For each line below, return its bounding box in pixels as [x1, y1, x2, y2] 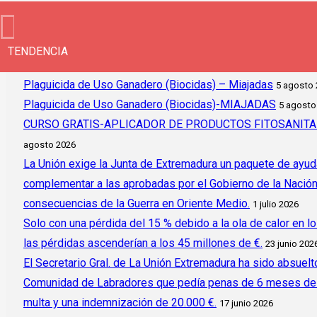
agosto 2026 [23, 139, 76, 150]
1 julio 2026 [253, 199, 299, 209]
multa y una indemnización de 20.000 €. [23, 296, 217, 309]
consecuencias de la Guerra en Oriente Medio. [23, 197, 250, 210]
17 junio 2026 [219, 298, 273, 309]
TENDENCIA [8, 45, 68, 58]
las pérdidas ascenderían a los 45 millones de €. [23, 236, 263, 250]
